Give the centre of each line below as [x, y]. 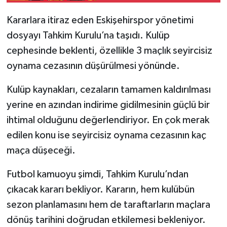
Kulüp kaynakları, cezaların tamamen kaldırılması [108, 90]
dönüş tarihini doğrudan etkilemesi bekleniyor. [106, 220]
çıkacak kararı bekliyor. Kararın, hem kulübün [100, 190]
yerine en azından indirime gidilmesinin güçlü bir [108, 105]
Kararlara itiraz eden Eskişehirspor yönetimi [100, 21]
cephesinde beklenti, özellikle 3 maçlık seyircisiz [109, 51]
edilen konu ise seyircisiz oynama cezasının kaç [106, 136]
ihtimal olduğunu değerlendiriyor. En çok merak [108, 120]
